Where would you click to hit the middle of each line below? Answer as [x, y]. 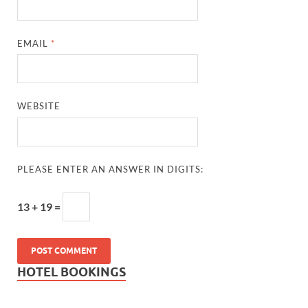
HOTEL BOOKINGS [71, 272]
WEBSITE [39, 106]
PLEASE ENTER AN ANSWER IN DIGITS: [111, 169]
